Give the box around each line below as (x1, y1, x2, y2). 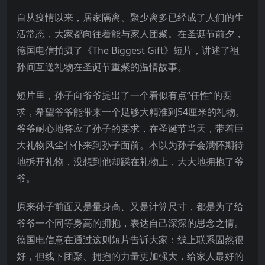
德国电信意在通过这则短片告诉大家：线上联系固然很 (17, 232, 244, 246)
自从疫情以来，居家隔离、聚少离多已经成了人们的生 (17, 10, 244, 24)
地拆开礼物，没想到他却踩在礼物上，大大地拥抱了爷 (17, 154, 244, 168)
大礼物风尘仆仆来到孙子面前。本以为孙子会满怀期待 (17, 138, 244, 151)
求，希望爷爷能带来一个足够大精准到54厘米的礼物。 (17, 105, 245, 118)
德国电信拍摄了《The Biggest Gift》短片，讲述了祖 (17, 43, 240, 57)
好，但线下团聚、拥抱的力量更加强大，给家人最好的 (17, 249, 244, 263)
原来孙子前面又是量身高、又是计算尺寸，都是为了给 (17, 199, 244, 213)
